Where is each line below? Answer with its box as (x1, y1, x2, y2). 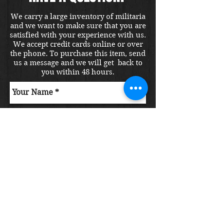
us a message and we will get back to (13, 58, 143, 67)
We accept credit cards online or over (13, 39, 143, 49)
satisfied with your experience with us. (10, 30, 146, 39)
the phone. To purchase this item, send (10, 49, 145, 58)
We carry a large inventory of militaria (10, 12, 145, 21)
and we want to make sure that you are (10, 21, 146, 30)
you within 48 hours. (41, 67, 114, 76)
